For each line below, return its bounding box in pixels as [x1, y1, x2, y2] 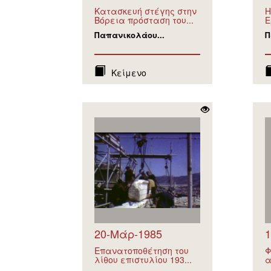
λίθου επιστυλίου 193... [94, 253, 192, 266]
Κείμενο [111, 67, 146, 79]
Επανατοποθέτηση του [94, 244, 189, 256]
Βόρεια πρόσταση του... [94, 14, 194, 26]
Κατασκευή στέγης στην [94, 5, 197, 17]
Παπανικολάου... [94, 29, 165, 41]
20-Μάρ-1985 [94, 226, 162, 241]
